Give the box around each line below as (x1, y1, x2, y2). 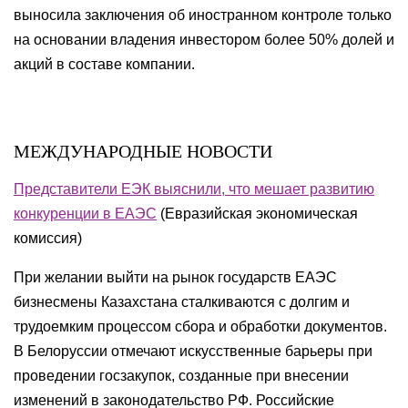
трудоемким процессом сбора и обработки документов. (14, 319, 387, 334)
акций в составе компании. (14, 56, 195, 72)
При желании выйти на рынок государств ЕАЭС (14, 270, 337, 285)
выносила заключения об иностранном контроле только (14, 7, 392, 23)
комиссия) (14, 230, 82, 246)
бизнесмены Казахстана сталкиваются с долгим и (14, 294, 350, 310)
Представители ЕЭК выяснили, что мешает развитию (14, 181, 374, 197)
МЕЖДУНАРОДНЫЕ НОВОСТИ (14, 141, 272, 161)
